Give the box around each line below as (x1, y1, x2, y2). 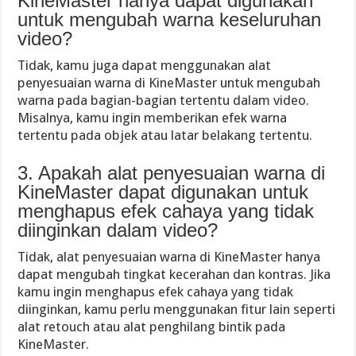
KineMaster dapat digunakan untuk (17, 180, 309, 203)
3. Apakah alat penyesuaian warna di (17, 161, 326, 184)
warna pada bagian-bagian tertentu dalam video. (17, 91, 310, 108)
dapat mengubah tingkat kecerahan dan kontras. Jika (17, 265, 331, 282)
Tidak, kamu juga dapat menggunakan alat (17, 56, 272, 73)
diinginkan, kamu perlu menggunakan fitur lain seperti (17, 300, 336, 317)
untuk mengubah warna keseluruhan (17, 8, 322, 30)
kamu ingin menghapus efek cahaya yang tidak (17, 283, 294, 300)
